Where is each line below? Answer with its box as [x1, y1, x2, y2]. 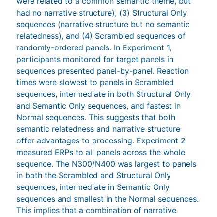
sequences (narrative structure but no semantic [16, 19, 190, 29]
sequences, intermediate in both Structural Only [16, 89, 191, 99]
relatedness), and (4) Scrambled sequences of [16, 31, 186, 41]
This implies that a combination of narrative [16, 205, 177, 215]
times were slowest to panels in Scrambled [16, 77, 174, 87]
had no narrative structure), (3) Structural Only [16, 7, 187, 17]
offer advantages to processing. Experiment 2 [16, 135, 186, 145]
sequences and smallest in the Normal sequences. [16, 193, 199, 203]
